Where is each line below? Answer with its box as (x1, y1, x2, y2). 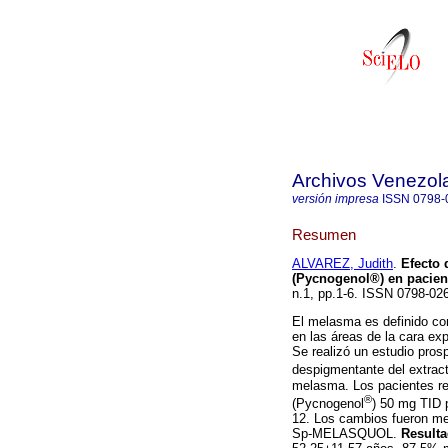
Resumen (292, 225, 356, 243)
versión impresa (292, 192, 379, 206)
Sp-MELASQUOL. (292, 426, 401, 442)
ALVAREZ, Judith (292, 256, 393, 272)
